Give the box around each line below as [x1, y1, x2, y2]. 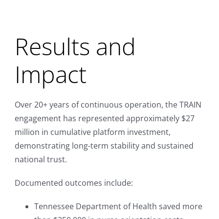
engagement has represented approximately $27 [14, 112, 195, 124]
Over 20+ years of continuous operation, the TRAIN [14, 99, 201, 110]
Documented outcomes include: [14, 177, 133, 188]
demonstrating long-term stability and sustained [14, 140, 194, 151]
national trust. [14, 153, 67, 165]
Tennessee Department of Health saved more [34, 200, 202, 212]
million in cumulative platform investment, [14, 126, 171, 137]
